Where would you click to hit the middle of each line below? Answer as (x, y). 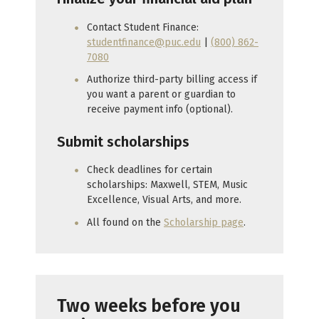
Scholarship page (204, 222)
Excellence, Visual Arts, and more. (164, 200)
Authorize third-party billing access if (172, 80)
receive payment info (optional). (160, 110)
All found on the (125, 222)
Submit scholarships (123, 141)
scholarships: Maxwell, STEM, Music (167, 185)
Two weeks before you (149, 307)
